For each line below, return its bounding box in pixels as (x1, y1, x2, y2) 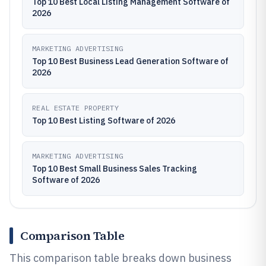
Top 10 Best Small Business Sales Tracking (32, 163, 197, 174)
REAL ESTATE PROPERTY (32, 103, 119, 112)
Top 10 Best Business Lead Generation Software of (32, 56, 229, 66)
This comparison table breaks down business (9, 251, 232, 265)
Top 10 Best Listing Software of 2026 (32, 115, 175, 126)
